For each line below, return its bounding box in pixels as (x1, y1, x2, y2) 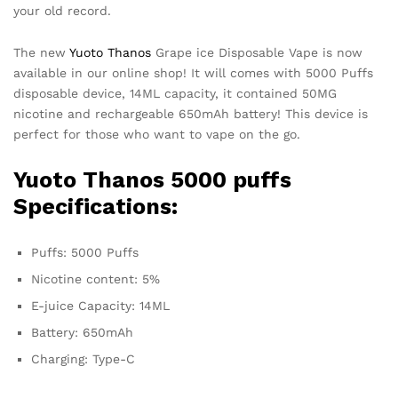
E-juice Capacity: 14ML (31, 298, 170, 314)
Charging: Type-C (31, 352, 135, 367)
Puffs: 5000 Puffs (31, 245, 139, 260)
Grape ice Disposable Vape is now (151, 45, 362, 60)
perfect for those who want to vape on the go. (13, 127, 300, 142)
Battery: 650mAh (31, 325, 133, 340)
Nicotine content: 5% (31, 272, 160, 287)
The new (13, 45, 69, 60)
